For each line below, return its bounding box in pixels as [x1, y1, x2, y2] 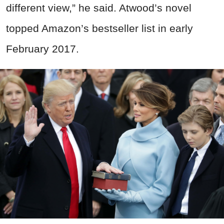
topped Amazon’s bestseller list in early [6, 22, 193, 34]
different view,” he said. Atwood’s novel [6, 2, 191, 14]
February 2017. [6, 43, 79, 55]
